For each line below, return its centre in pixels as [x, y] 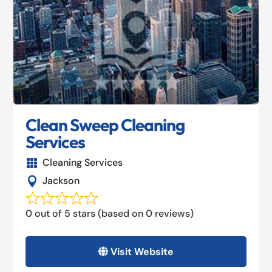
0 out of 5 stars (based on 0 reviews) [110, 214]
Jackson [61, 181]
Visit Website [142, 252]
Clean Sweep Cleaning [105, 125]
